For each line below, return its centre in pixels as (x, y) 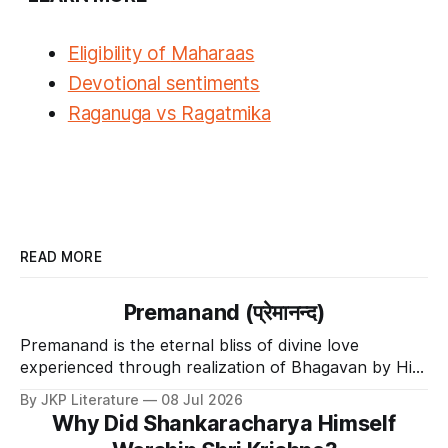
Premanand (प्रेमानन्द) (224, 312)
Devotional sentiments (163, 84)
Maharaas (212, 54)
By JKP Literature (80, 400)
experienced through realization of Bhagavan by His (220, 367)
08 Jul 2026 (202, 400)
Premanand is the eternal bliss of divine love (189, 345)
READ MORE (61, 257)
